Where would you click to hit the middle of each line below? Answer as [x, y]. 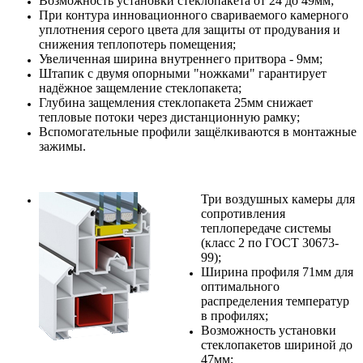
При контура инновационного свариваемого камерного [194, 15]
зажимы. [62, 146]
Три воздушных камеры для [278, 199]
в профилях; [235, 315]
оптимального [240, 286]
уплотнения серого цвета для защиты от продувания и [190, 29]
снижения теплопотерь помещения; [137, 44]
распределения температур [275, 301]
